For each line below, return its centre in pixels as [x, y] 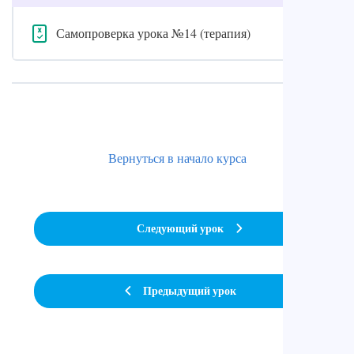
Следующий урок [180, 229]
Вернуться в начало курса [177, 157]
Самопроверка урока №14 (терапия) [153, 32]
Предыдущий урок [190, 291]
